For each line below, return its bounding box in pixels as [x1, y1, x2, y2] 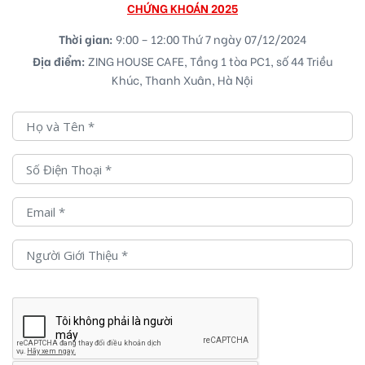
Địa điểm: [33, 51, 86, 69]
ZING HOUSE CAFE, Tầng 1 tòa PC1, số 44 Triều [86, 51, 332, 69]
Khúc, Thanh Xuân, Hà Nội [112, 70, 253, 88]
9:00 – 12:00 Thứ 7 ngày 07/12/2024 [113, 29, 306, 47]
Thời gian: [59, 29, 113, 47]
